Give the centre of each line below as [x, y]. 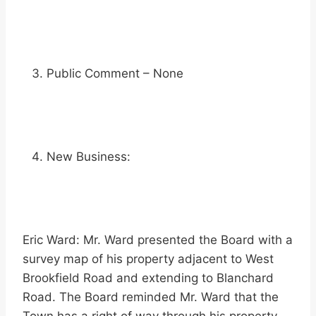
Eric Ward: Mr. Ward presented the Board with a [158, 240]
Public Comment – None [115, 74]
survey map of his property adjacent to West [148, 259]
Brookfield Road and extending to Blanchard [148, 278]
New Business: [89, 157]
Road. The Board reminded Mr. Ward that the [151, 297]
